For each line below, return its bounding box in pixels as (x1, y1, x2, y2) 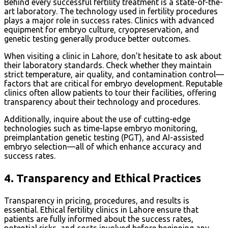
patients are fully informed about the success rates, (4, 214, 193, 223)
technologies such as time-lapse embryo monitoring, (4, 124, 197, 133)
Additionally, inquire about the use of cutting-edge (4, 115, 190, 124)
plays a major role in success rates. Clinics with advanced (4, 16, 214, 25)
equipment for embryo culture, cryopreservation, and (4, 25, 199, 34)
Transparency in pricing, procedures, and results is (4, 196, 189, 205)
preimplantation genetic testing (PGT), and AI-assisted (4, 133, 204, 142)
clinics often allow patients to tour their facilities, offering (4, 88, 216, 97)
